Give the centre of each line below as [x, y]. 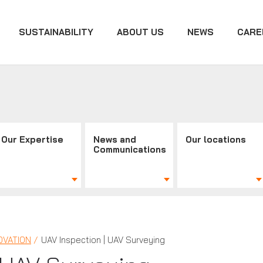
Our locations [216, 139]
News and [115, 139]
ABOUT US [140, 32]
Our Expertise [33, 139]
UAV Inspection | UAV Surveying [103, 240]
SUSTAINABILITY [56, 32]
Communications [130, 149]
